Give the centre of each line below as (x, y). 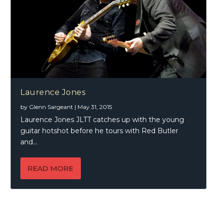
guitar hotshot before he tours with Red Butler (100, 131)
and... (29, 142)
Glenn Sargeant (51, 107)
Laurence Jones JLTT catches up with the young (102, 120)
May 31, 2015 (95, 107)
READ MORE (51, 169)
